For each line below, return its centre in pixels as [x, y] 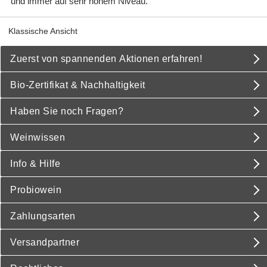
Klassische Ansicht [43, 31]
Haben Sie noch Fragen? [67, 111]
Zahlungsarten [43, 216]
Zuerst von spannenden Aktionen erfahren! [106, 59]
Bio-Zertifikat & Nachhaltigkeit [78, 85]
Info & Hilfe [35, 164]
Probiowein [36, 190]
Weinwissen [38, 137]
